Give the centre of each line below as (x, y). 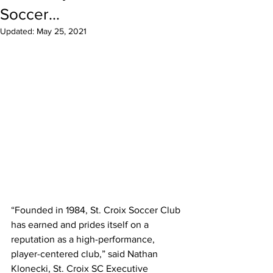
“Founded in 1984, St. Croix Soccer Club (97, 210)
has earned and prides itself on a (81, 225)
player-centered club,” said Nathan (86, 254)
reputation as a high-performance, (84, 239)
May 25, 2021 (62, 31)
